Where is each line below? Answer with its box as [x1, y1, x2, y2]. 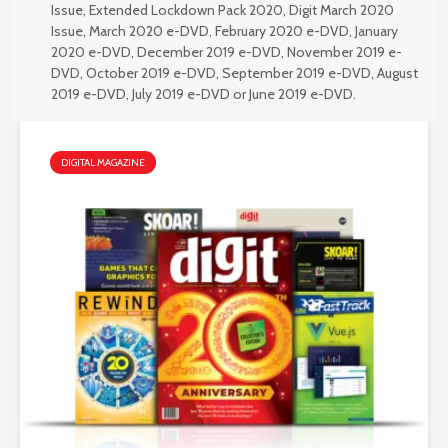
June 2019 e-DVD [249, 85, 353, 103]
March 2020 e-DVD [89, 22, 209, 40]
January [355, 22, 398, 40]
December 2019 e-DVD [137, 43, 281, 61]
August [377, 64, 418, 82]
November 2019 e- [287, 43, 402, 61]
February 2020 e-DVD [215, 22, 349, 40]
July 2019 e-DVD [132, 85, 230, 103]
